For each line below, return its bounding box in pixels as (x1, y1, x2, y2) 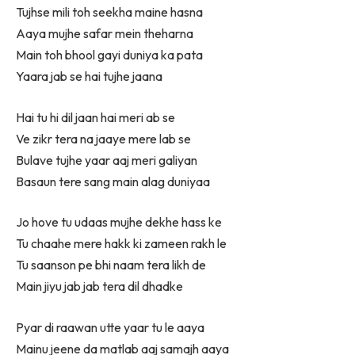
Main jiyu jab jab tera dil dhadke (16, 278, 183, 295)
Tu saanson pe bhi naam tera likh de (16, 257, 206, 273)
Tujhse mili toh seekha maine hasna (16, 4, 203, 21)
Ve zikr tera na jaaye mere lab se (16, 130, 191, 147)
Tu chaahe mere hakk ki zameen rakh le (16, 235, 227, 252)
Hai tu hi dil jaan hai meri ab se (16, 109, 175, 125)
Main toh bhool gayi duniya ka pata (16, 47, 203, 63)
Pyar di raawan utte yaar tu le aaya (16, 319, 204, 335)
